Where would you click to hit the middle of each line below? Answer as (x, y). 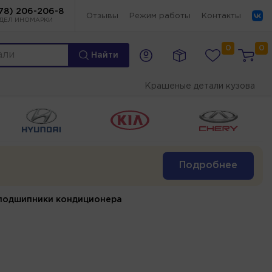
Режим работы (160, 16)
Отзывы (102, 16)
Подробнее (208, 165)
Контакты (221, 16)
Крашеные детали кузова (200, 86)
